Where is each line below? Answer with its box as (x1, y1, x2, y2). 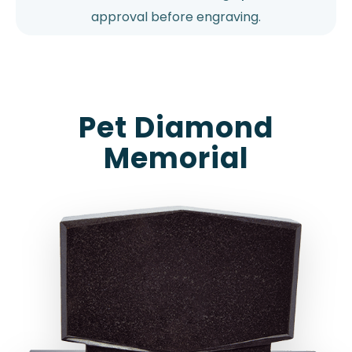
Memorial (103, 137, 249, 178)
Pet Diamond (79, 107, 273, 148)
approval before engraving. (91, 7, 261, 26)
